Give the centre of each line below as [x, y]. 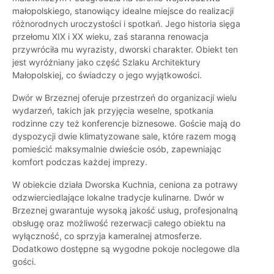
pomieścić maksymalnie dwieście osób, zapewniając [117, 149]
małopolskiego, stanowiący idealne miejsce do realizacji [123, 11]
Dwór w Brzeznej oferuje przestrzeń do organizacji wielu [124, 98]
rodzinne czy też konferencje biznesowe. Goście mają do [126, 124]
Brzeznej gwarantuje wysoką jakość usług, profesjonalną [125, 210]
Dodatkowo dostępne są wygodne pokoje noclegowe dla [126, 249]
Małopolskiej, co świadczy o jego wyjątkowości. [107, 75]
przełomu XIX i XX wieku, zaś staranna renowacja [110, 37]
